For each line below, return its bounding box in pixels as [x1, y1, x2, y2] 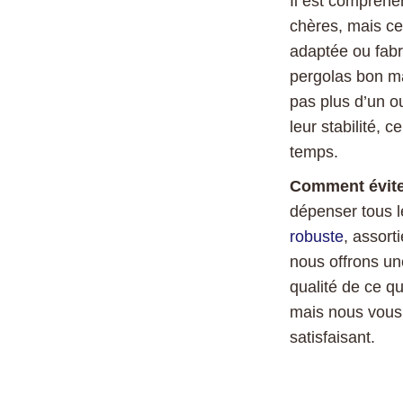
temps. [290, 143, 338, 161]
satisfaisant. [290, 328, 375, 346]
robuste [290, 228, 344, 246]
